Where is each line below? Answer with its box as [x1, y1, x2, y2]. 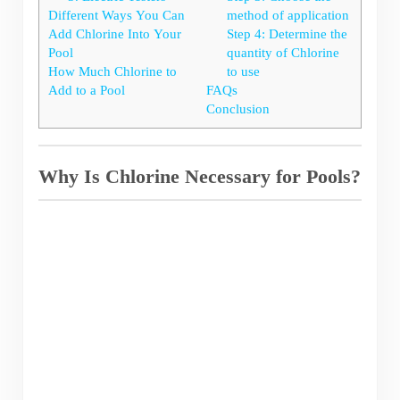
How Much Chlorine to [47, 63, 177, 79]
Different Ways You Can [47, 7, 185, 22]
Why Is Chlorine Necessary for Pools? [37, 165, 361, 188]
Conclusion [206, 101, 271, 116]
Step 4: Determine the [226, 26, 347, 41]
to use [226, 63, 260, 79]
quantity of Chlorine [226, 45, 339, 60]
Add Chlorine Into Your [47, 26, 181, 41]
